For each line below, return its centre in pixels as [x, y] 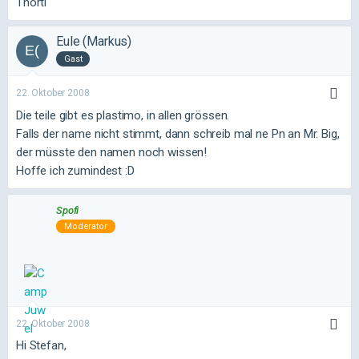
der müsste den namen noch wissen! [112, 152]
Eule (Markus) [94, 41]
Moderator [86, 227]
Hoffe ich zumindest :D [75, 170]
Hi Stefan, [41, 345]
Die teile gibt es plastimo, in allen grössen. [123, 115]
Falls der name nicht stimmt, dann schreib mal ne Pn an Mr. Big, [178, 133]
